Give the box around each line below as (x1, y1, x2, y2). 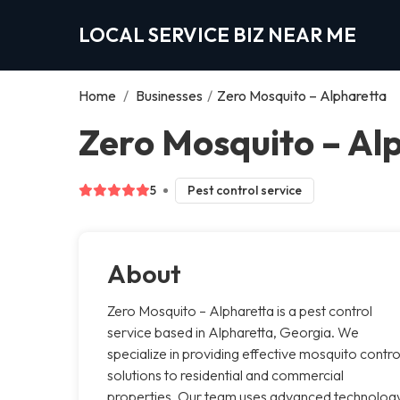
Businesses (136, 86, 203, 104)
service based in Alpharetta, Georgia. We (107, 322, 359, 341)
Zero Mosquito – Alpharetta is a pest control (107, 301, 372, 320)
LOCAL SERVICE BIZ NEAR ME (79, 21, 356, 47)
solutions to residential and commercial (107, 365, 344, 384)
